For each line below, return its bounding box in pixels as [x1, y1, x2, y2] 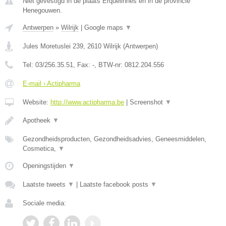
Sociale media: [23, 199, 66, 207]
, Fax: [73, 61, 92, 69]
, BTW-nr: [94, 61, 125, 69]
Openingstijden [23, 162, 68, 169]
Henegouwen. [23, 7, 62, 14]
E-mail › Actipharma [23, 80, 80, 87]
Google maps [84, 24, 125, 31]
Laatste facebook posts [80, 181, 150, 188]
